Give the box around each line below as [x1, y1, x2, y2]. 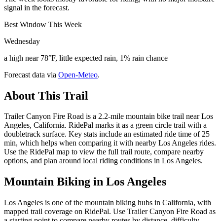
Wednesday [4, 37, 40, 45]
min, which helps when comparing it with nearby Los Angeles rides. [4, 139, 216, 147]
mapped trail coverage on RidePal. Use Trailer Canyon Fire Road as [4, 207, 216, 216]
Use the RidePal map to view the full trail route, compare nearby [4, 147, 204, 156]
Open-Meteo [58, 70, 98, 79]
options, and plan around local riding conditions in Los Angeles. [4, 156, 203, 165]
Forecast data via [4, 70, 56, 79]
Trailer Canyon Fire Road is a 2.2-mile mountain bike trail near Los [4, 112, 213, 121]
